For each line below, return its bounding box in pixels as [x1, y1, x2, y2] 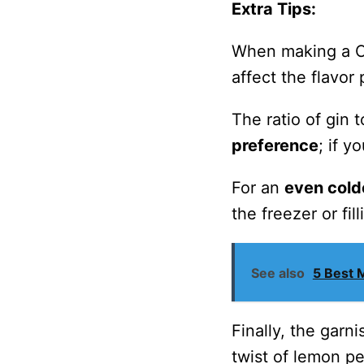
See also [250, 264, 305, 281]
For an [231, 177, 284, 197]
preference [231, 135, 318, 155]
